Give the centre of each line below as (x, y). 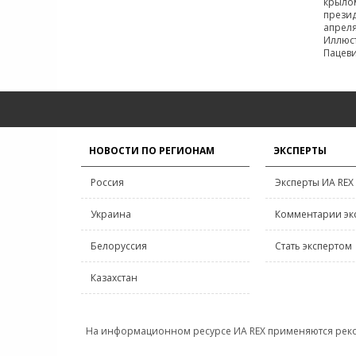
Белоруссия (119, 246)
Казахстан (114, 278)
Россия (107, 182)
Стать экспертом (313, 246)
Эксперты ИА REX (314, 182)
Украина (111, 214)
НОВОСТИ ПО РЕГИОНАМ (152, 151)
